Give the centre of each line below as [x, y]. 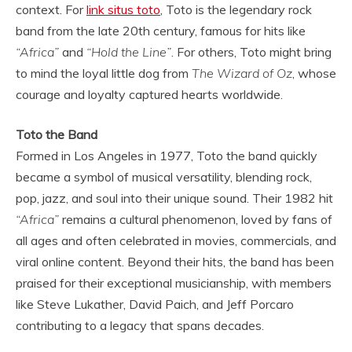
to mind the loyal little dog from [104, 73]
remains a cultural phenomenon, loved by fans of [196, 219]
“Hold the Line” [129, 52]
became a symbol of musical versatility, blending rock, [164, 177]
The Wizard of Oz [242, 73]
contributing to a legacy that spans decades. [140, 325]
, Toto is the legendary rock [236, 9]
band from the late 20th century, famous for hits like [161, 31]
